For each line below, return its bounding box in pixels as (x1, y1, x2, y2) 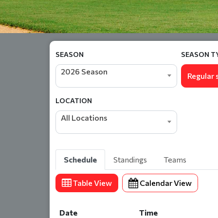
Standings (113, 155, 147, 164)
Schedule (64, 155, 97, 164)
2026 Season (61, 67, 108, 76)
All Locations (61, 113, 107, 122)
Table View (73, 178, 112, 187)
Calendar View (140, 178, 192, 187)
